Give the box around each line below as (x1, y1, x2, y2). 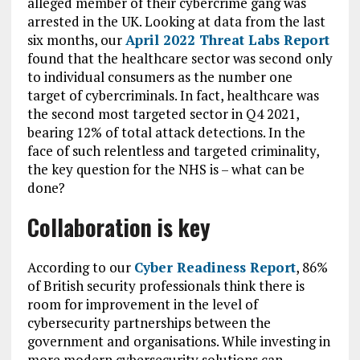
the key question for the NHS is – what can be (27, 160, 305, 178)
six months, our (27, 31, 125, 49)
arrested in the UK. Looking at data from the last (27, 12, 325, 31)
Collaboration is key (27, 211, 211, 243)
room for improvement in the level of (27, 295, 258, 313)
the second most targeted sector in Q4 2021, (27, 104, 299, 123)
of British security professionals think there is (27, 276, 305, 295)
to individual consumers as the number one (27, 67, 292, 86)
